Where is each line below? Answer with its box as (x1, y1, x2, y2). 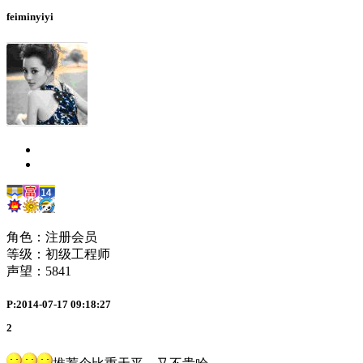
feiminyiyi (6, 11, 53, 23)
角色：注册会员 (6, 229, 97, 244)
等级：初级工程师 (6, 246, 110, 261)
